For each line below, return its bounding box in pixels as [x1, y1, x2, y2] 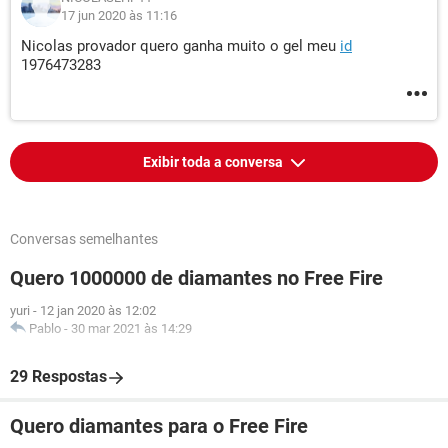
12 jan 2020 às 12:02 [40, 303, 156, 318]
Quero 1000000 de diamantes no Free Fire [10, 266, 383, 290]
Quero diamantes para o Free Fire [10, 414, 308, 438]
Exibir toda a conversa [142, 154, 286, 170]
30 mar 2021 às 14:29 [71, 321, 192, 336]
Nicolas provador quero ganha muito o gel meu [21, 37, 340, 55]
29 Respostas [10, 367, 107, 386]
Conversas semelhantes [10, 231, 158, 247]
